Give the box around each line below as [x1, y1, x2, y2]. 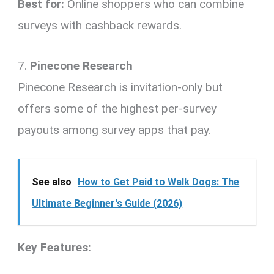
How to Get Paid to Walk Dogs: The [78, 176, 240, 188]
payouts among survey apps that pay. [18, 122, 212, 137]
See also [32, 176, 72, 188]
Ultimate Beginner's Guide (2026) [32, 198, 183, 210]
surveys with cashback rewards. [18, 18, 182, 33]
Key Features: [18, 240, 92, 255]
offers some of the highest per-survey [18, 101, 217, 116]
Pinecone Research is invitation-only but [18, 80, 223, 94]
